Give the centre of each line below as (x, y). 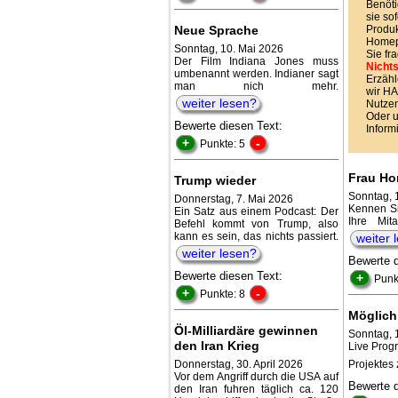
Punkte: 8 (224, 294)
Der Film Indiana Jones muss (256, 61)
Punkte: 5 (224, 143)
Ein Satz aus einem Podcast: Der (256, 211)
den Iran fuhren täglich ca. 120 (256, 389)
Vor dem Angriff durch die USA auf (256, 376)
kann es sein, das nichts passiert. (256, 236)
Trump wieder (215, 180)
